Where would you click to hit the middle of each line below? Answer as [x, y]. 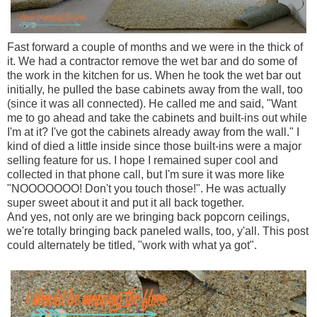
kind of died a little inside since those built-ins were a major [154, 146]
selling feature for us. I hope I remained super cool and [143, 160]
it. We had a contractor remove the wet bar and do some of [152, 61]
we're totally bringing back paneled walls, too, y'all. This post [158, 231]
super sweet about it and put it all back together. [127, 202]
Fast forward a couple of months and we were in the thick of [155, 47]
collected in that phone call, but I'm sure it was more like [146, 174]
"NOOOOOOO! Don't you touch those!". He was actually [146, 188]
